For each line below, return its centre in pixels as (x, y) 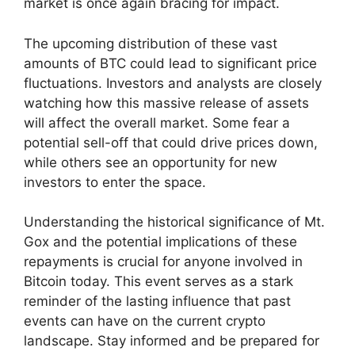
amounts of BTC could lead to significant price (170, 63)
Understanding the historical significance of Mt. (174, 222)
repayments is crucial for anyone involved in (163, 262)
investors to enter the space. (115, 182)
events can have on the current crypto (145, 321)
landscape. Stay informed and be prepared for (172, 341)
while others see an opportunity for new (151, 162)
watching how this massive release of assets (166, 103)
